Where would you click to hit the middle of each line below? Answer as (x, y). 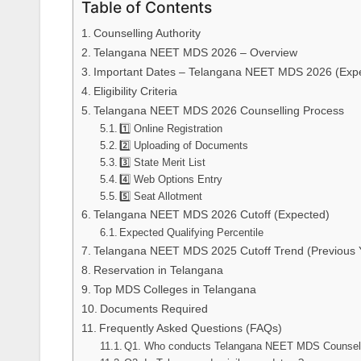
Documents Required (154, 309)
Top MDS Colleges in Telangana (174, 290)
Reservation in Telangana (158, 270)
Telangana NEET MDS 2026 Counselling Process (218, 111)
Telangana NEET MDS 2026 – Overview (195, 53)
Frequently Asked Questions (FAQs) (190, 328)
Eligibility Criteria (135, 91)
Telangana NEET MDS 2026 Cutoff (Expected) (211, 215)
